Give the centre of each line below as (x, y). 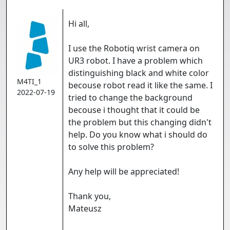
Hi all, (79, 24)
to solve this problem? (111, 147)
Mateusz (85, 208)
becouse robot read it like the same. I (140, 85)
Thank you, (90, 196)
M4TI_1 (29, 81)
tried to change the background (130, 98)
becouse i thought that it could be (134, 110)
